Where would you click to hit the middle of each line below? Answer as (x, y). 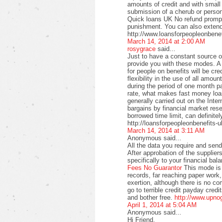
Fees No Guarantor (155, 167)
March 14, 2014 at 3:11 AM (166, 130)
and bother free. (151, 197)
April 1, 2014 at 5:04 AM (162, 205)
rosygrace (141, 49)
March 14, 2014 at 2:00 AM (166, 41)
